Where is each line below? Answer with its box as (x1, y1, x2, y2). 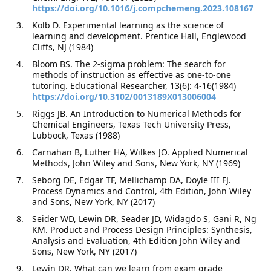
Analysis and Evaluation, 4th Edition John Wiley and (32, 235, 241, 246)
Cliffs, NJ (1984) (32, 41, 94, 53)
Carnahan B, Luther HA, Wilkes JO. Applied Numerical (32, 146, 249, 158)
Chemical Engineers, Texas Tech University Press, (32, 119, 232, 130)
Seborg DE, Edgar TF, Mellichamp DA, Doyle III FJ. (32, 174, 232, 186)
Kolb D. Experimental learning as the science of (32, 19, 224, 31)
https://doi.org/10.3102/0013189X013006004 (32, 91, 217, 102)
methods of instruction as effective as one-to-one (32, 69, 232, 80)
